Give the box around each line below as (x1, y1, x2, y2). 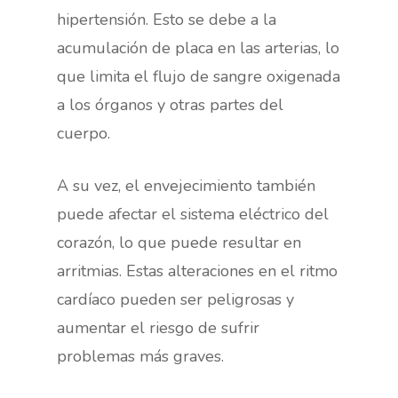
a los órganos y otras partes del (57, 94, 284, 115)
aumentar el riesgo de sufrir (57, 317, 260, 338)
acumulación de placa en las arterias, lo (57, 37, 340, 59)
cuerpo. (57, 123, 111, 144)
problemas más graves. (57, 346, 225, 367)
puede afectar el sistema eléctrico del (57, 203, 330, 225)
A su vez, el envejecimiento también (57, 175, 316, 196)
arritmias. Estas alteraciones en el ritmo (57, 260, 338, 282)
